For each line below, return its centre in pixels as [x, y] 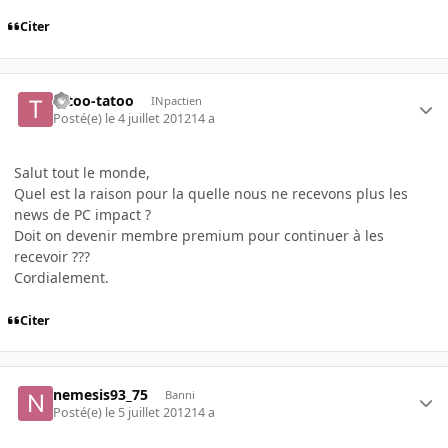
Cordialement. [61, 278]
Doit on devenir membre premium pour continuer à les [199, 236]
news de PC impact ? [82, 215]
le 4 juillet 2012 [148, 119]
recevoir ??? [52, 257]
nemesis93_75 [101, 394]
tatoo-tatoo [94, 100]
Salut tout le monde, [82, 173]
